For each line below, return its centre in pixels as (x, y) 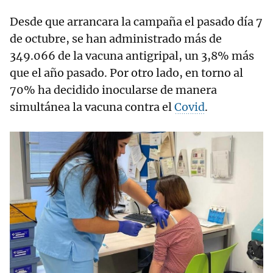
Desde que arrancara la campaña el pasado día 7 (136, 22)
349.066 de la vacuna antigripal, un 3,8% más (132, 56)
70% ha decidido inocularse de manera (113, 90)
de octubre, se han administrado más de (116, 39)
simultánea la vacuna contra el (92, 107)
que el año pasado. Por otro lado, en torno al (126, 73)
